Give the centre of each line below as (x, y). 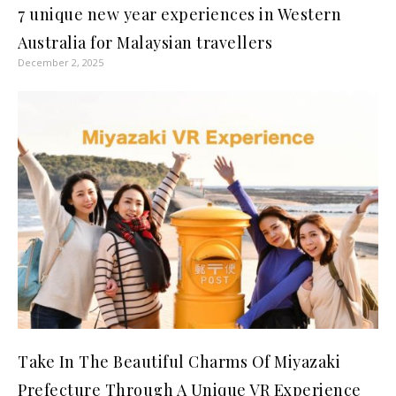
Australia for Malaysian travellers (145, 42)
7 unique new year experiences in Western (179, 14)
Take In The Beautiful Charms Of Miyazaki (179, 361)
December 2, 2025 (61, 62)
